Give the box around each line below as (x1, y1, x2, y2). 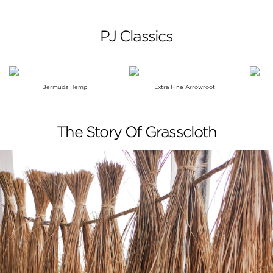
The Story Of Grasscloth (57, 122, 216, 141)
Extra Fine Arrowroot (154, 83, 215, 90)
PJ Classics (100, 27, 173, 45)
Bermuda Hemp (41, 83, 87, 90)
